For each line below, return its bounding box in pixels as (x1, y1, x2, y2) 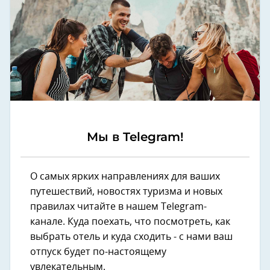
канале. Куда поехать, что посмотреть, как (30, 216, 230, 227)
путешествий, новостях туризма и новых (30, 186, 222, 196)
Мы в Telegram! (86, 129, 184, 144)
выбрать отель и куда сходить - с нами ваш (30, 231, 233, 242)
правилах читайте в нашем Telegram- (30, 201, 207, 212)
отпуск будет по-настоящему (30, 246, 166, 257)
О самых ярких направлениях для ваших (30, 171, 220, 181)
